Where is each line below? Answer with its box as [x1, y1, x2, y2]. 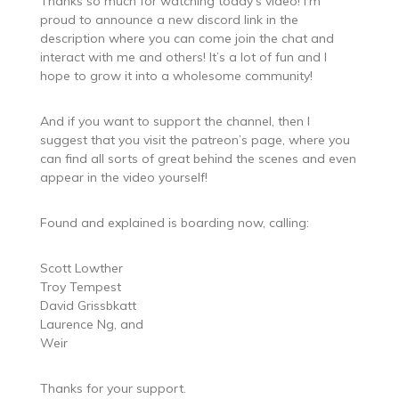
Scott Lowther [39, 259, 123, 276]
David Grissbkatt [39, 297, 136, 313]
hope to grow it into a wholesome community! [39, 67, 313, 84]
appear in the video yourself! [39, 168, 208, 185]
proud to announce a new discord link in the [39, 11, 298, 28]
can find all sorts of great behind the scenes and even [39, 150, 356, 167]
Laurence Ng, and [39, 315, 143, 332]
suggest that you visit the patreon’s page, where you [39, 131, 350, 148]
